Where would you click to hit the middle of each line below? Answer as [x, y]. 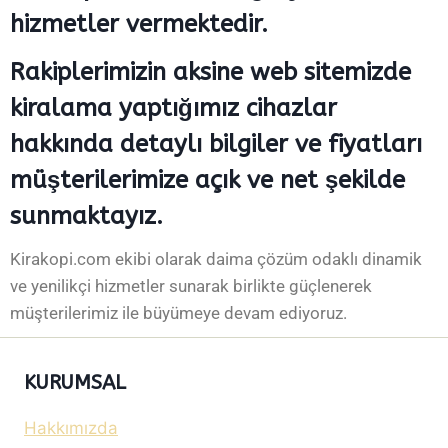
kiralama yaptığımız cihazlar [173, 108]
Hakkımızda [71, 428]
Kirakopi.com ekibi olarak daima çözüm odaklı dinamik [216, 259]
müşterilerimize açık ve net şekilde [207, 180]
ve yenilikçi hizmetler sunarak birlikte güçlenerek [191, 286]
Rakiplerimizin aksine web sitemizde [210, 72]
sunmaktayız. [86, 216]
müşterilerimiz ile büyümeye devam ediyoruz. [178, 313]
